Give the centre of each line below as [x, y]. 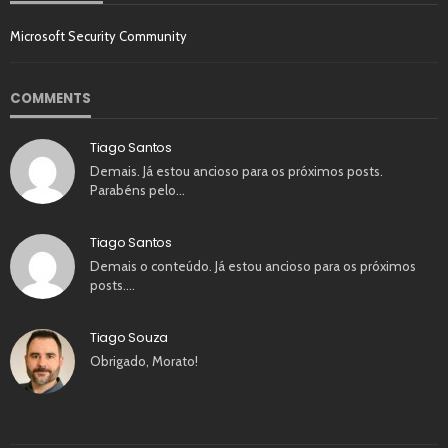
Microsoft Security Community [98, 35]
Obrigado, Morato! [144, 360]
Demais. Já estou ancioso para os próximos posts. [236, 170]
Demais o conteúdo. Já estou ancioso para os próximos [253, 265]
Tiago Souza [129, 337]
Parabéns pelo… [137, 189]
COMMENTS [50, 98]
